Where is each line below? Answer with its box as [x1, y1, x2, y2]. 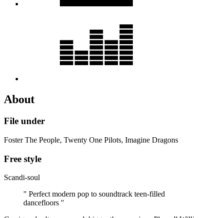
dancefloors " [23, 199, 64, 207]
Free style [4, 153, 41, 164]
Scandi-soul [4, 173, 40, 182]
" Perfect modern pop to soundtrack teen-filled [23, 190, 165, 199]
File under [4, 116, 45, 127]
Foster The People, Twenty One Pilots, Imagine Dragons [4, 136, 178, 144]
